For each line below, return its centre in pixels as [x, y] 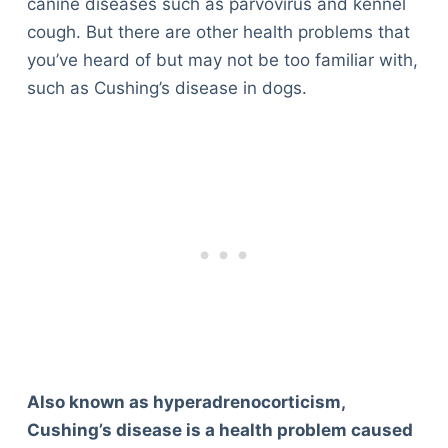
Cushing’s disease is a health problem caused [219, 429]
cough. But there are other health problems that [218, 32]
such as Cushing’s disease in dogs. [166, 88]
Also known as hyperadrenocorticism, [185, 401]
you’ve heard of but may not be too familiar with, [222, 60]
